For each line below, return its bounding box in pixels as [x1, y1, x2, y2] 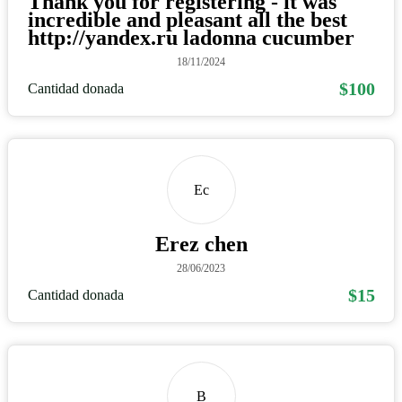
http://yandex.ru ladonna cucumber [27, 26, 354, 50]
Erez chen [154, 232, 248, 257]
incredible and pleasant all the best [27, 8, 347, 32]
